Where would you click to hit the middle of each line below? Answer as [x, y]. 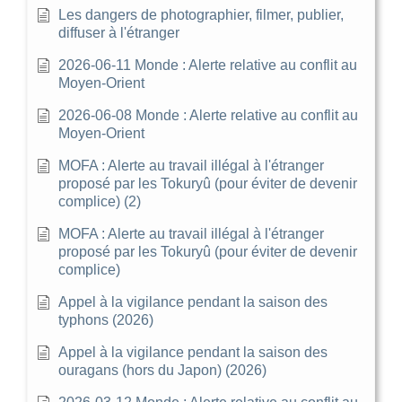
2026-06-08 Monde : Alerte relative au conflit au [208, 115]
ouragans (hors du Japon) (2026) [162, 370]
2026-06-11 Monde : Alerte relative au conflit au [208, 65]
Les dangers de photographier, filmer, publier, [201, 14]
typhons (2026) [106, 319]
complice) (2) [100, 201]
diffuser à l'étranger [119, 32]
